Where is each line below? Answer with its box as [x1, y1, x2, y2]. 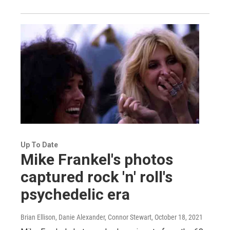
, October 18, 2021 [151, 213, 203, 222]
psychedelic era [21, 185, 130, 204]
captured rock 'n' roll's [21, 168, 172, 186]
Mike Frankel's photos [21, 150, 173, 169]
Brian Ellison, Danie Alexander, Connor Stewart [21, 213, 151, 222]
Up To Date [21, 141, 58, 149]
